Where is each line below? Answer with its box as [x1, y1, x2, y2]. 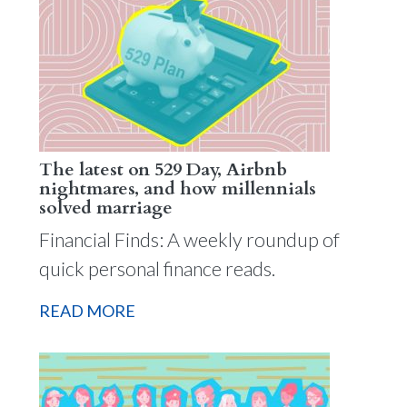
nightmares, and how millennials [38, 175, 316, 201]
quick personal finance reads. [38, 256, 275, 281]
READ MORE [38, 301, 135, 321]
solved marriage [38, 194, 173, 220]
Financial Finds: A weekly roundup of [38, 227, 340, 252]
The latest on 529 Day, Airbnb [38, 156, 287, 182]
